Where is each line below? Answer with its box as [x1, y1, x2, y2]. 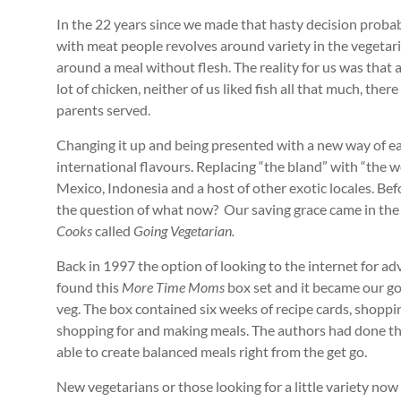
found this [56, 278, 122, 295]
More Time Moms [122, 278, 225, 295]
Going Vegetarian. [133, 222, 235, 239]
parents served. [56, 101, 150, 118]
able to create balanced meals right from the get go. [56, 343, 367, 360]
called [92, 222, 133, 239]
